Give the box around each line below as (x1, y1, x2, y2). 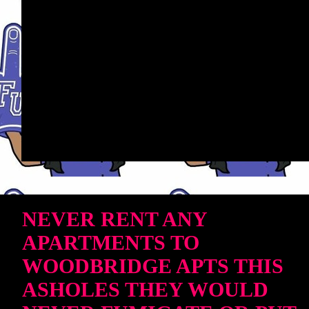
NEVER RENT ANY (22, 208, 208, 230)
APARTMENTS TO (22, 231, 199, 254)
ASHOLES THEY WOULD (22, 278, 268, 301)
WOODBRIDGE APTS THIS (22, 255, 283, 277)
